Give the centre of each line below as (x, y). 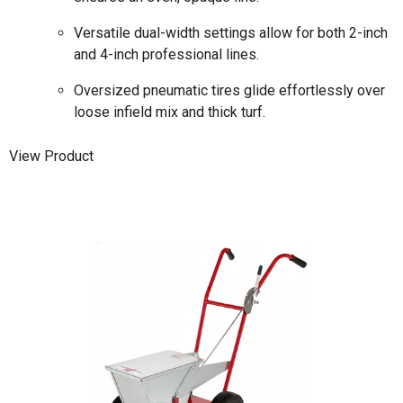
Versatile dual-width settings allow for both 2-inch (231, 32)
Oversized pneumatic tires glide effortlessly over (229, 90)
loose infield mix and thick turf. (170, 112)
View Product (51, 157)
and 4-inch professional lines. (166, 54)
